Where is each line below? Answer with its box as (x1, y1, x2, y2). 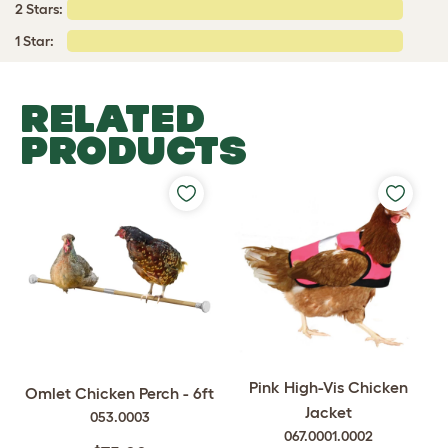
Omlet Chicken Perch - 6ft (25, 384, 214, 403)
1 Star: (15, 33, 54, 49)
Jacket (305, 403, 352, 421)
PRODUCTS (20, 128, 247, 172)
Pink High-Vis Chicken (249, 378, 408, 396)
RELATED (20, 96, 205, 140)
